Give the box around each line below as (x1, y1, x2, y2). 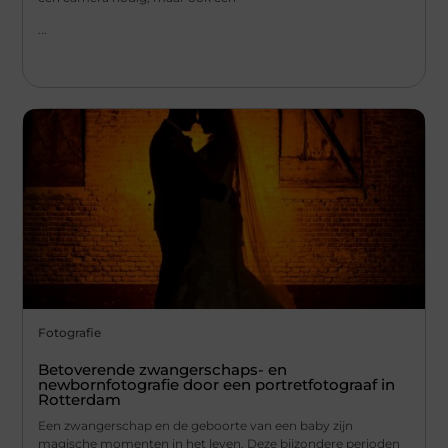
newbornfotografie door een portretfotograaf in (38, 375, 396, 395)
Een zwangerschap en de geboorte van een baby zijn (38, 418, 354, 434)
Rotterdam (38, 390, 122, 410)
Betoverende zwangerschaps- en (38, 360, 288, 380)
